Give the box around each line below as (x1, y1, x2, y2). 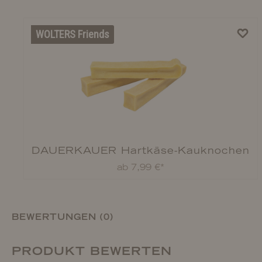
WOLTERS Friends (36, 28, 109, 40)
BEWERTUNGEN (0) (12, 212, 113, 222)
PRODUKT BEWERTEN (12, 244, 172, 258)
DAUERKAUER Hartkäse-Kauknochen (32, 144, 250, 156)
